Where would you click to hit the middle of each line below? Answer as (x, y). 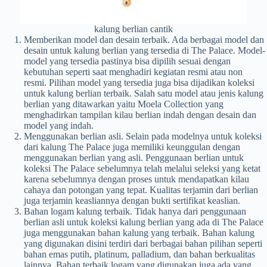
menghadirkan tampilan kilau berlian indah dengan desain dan (140, 115)
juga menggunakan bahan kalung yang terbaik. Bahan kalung (139, 233)
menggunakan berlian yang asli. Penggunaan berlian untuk (134, 158)
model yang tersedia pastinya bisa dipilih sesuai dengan (127, 61)
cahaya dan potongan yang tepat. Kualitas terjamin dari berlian (141, 190)
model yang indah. (59, 126)
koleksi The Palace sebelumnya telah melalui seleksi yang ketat (142, 169)
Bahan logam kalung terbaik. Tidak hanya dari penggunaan (135, 212)
